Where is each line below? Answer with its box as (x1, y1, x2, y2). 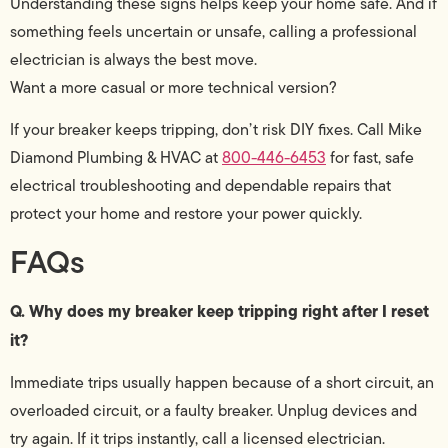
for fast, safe (326, 146, 414, 170)
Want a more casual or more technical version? (10, 75, 337, 99)
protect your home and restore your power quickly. (10, 202, 362, 226)
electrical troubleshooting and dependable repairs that (10, 174, 391, 198)
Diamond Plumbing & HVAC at (10, 146, 222, 170)
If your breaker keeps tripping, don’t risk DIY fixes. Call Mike (10, 118, 422, 142)
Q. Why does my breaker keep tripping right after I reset (10, 298, 429, 323)
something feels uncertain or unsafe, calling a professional (10, 19, 417, 43)
